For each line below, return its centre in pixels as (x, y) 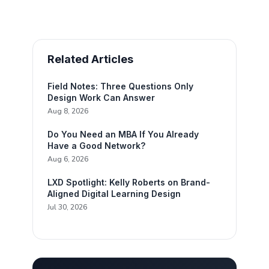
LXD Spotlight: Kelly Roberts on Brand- (129, 182)
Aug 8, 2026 (68, 111)
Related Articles (91, 59)
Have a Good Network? (97, 146)
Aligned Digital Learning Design (114, 194)
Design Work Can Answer (101, 98)
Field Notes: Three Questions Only (121, 86)
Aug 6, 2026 (68, 159)
